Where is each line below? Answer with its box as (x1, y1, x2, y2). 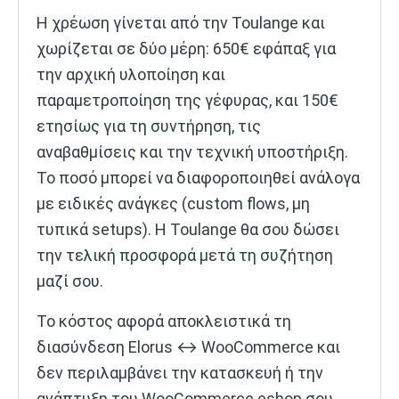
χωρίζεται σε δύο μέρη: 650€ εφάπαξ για (37, 38, 336, 58)
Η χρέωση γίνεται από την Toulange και (37, 12, 325, 32)
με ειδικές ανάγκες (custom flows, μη (37, 193, 310, 213)
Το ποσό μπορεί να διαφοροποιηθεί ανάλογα (37, 167, 360, 187)
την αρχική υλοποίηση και (37, 64, 225, 84)
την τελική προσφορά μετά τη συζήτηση (37, 245, 333, 265)
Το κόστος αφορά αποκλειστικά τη (37, 311, 291, 330)
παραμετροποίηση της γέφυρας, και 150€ (37, 90, 338, 110)
